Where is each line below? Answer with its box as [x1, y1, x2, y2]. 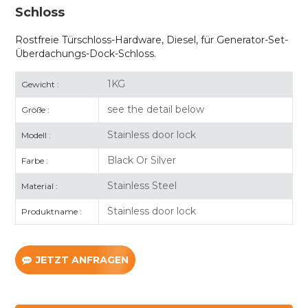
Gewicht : [21, 78, 60, 89]
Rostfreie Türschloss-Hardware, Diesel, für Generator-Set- [15, 33, 289, 46]
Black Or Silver [104, 153, 176, 166]
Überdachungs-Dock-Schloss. [15, 47, 157, 60]
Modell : [21, 129, 52, 140]
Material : [21, 180, 58, 191]
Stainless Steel [104, 179, 177, 192]
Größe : [21, 104, 50, 115]
